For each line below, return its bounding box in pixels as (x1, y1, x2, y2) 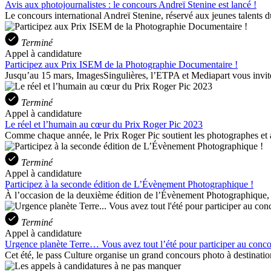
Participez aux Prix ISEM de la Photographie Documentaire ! (5, 59, 238, 70)
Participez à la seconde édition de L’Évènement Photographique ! (5, 178, 253, 189)
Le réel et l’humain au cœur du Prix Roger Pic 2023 (5, 119, 203, 129)
